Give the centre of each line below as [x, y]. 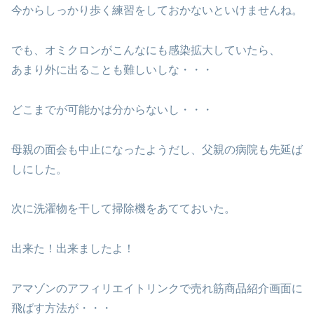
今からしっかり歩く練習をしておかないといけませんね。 [157, 11]
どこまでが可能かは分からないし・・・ [112, 109]
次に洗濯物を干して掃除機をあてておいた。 [123, 209]
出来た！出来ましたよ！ [73, 249]
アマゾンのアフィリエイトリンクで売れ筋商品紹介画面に [157, 288]
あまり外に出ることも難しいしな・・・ [112, 69]
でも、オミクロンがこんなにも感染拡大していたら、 [146, 50]
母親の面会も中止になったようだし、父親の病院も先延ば [157, 149]
